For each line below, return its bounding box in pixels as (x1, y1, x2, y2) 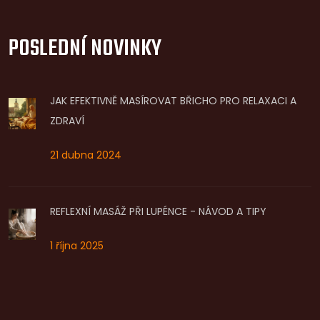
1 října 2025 (49, 238, 104, 253)
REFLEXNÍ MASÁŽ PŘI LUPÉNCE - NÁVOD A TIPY (49, 204, 266, 219)
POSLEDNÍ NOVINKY (9, 30, 161, 67)
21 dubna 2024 (49, 147, 121, 162)
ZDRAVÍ (49, 113, 84, 128)
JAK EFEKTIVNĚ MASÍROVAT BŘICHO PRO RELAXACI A (49, 93, 296, 108)
